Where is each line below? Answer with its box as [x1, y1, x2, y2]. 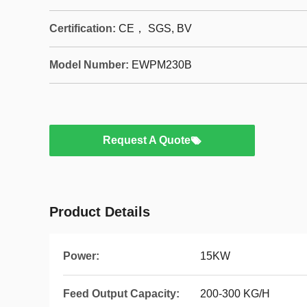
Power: [63, 250, 99, 262]
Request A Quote [103, 134, 191, 146]
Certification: [49, 23, 116, 34]
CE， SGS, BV [119, 23, 192, 34]
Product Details [49, 204, 150, 219]
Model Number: [49, 59, 129, 71]
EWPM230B [132, 59, 192, 71]
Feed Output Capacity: [63, 288, 180, 299]
